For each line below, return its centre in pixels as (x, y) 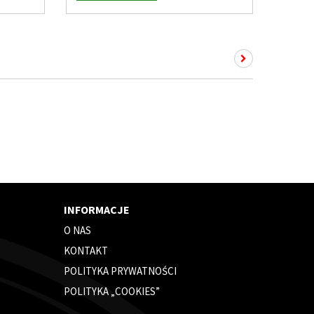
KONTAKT (86, 251)
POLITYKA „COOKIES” (111, 291)
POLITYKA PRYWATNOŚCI (120, 271)
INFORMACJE (96, 210)
